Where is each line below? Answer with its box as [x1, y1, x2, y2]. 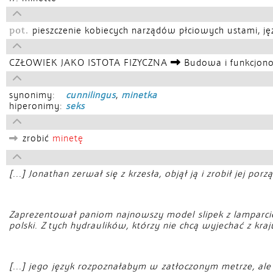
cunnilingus [66, 90, 116, 101]
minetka [121, 90, 157, 101]
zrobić [23, 133, 52, 144]
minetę [52, 133, 83, 144]
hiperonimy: [9, 101, 66, 112]
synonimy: [9, 90, 58, 101]
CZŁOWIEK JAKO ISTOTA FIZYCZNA [9, 57, 171, 68]
